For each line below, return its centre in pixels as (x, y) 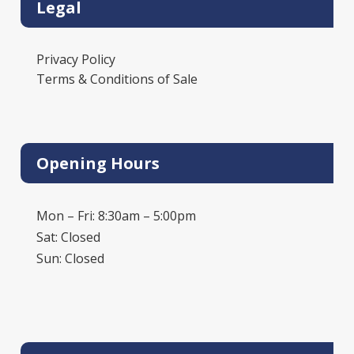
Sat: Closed (68, 237)
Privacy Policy (76, 59)
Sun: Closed (70, 258)
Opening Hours (98, 163)
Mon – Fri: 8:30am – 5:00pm (116, 215)
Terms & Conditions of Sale (117, 79)
